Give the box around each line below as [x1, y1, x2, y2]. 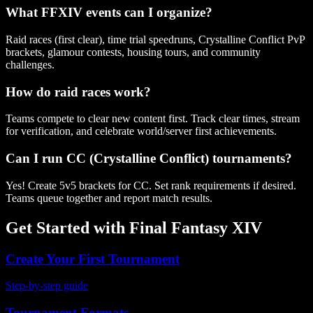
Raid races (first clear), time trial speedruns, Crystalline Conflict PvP [6, 33, 305, 45]
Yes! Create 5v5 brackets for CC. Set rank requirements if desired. [6, 179, 296, 191]
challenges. [6, 58, 54, 71]
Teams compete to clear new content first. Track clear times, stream [6, 112, 300, 125]
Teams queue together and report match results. [6, 191, 212, 204]
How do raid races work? [6, 84, 151, 99]
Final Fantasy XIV [129, 218, 262, 237]
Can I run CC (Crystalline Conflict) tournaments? [6, 151, 292, 166]
